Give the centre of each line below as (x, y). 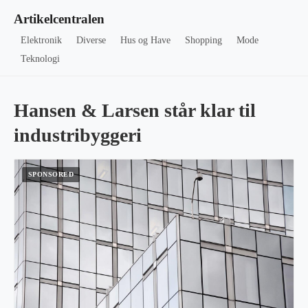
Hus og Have (145, 40)
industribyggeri (78, 135)
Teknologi (41, 59)
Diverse (91, 40)
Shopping (203, 40)
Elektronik (42, 40)
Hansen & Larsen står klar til (135, 110)
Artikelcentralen (59, 19)
